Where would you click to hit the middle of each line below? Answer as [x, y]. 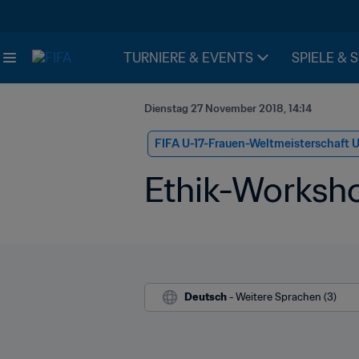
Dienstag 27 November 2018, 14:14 [228, 109]
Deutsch [206, 297]
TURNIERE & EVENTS [188, 58]
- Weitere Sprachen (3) [283, 297]
